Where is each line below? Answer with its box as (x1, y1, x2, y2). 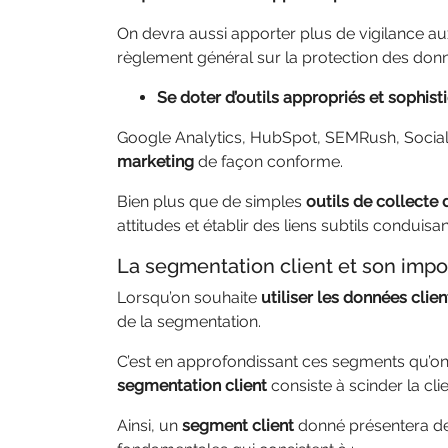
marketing (117, 152, 194, 171)
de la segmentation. (117, 312, 265, 331)
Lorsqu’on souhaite (117, 288, 261, 307)
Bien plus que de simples (117, 192, 306, 211)
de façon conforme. (194, 152, 347, 171)
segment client (182, 416, 294, 435)
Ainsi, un (117, 416, 182, 435)
